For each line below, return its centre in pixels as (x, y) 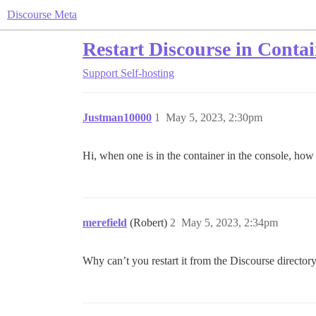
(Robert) (150, 223)
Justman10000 (117, 117)
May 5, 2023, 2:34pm (230, 223)
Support (100, 73)
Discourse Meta (42, 14)
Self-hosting (147, 73)
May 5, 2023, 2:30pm (214, 117)
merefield (105, 223)
